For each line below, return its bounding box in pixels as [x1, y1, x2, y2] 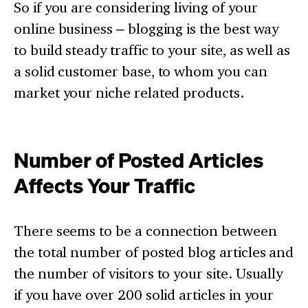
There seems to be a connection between [14, 221, 277, 239]
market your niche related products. [14, 83, 244, 101]
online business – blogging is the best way [14, 19, 279, 37]
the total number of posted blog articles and [14, 243, 294, 261]
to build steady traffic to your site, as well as [14, 41, 290, 58]
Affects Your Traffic [14, 171, 195, 198]
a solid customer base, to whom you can [14, 62, 267, 80]
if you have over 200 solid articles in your [14, 285, 274, 303]
